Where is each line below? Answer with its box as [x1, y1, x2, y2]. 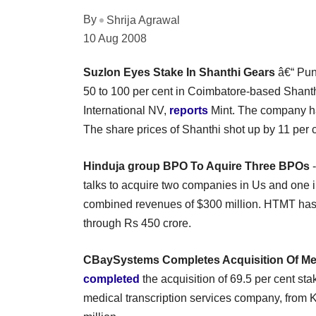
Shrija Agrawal [107, 13, 180, 26]
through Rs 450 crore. [83, 217, 191, 229]
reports [169, 104, 208, 116]
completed [83, 272, 140, 285]
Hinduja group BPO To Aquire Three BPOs [83, 159, 310, 172]
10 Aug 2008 [83, 32, 147, 44]
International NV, [83, 104, 169, 116]
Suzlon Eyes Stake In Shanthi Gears [83, 66, 275, 78]
